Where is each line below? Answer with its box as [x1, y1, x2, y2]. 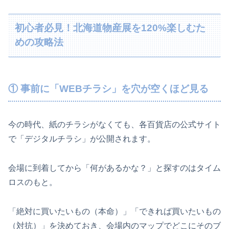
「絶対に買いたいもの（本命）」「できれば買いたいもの [8, 207, 221, 216]
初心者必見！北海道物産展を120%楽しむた [15, 22, 206, 34]
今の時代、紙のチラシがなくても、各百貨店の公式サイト [8, 120, 221, 129]
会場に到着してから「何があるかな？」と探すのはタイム [8, 164, 221, 173]
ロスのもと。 [8, 178, 57, 187]
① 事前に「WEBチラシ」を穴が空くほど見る [8, 83, 209, 94]
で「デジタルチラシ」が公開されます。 [8, 134, 155, 144]
